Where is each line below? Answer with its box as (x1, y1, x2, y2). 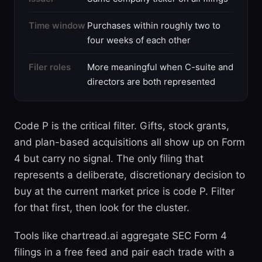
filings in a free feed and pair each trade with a (14, 246, 235, 258)
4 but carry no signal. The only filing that (14, 153, 204, 164)
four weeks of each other (87, 35, 191, 46)
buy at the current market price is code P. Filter (14, 185, 235, 197)
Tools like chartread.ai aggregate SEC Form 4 (14, 230, 227, 242)
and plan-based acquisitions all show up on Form (14, 136, 245, 148)
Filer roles (29, 61, 71, 73)
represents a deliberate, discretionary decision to (14, 169, 245, 181)
